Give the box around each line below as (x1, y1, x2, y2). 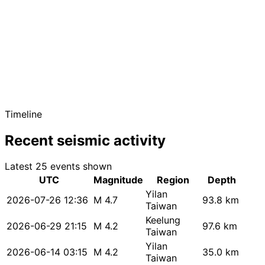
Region (156, 174, 189, 186)
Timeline (5, 108, 42, 120)
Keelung (146, 214, 180, 227)
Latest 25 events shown (5, 160, 112, 173)
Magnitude (93, 174, 143, 186)
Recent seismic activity (5, 131, 166, 149)
